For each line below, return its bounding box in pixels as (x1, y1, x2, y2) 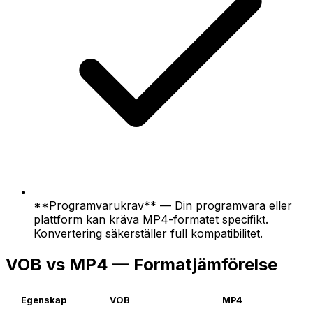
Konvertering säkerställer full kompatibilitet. (34, 226, 263, 240)
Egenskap (21, 295, 66, 306)
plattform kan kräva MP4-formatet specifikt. (34, 212, 268, 226)
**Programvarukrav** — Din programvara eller (34, 198, 292, 212)
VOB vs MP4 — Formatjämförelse (6, 254, 277, 275)
